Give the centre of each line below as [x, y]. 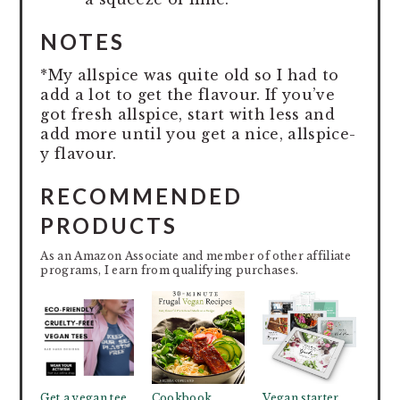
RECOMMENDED [142, 196]
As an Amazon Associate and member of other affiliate [196, 255]
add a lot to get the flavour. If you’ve [187, 94]
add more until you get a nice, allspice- [198, 133]
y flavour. [79, 153]
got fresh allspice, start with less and [187, 114]
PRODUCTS [109, 225]
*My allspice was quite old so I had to [190, 75]
